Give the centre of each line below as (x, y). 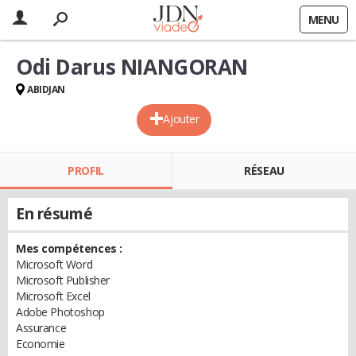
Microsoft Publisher (63, 280)
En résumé (54, 214)
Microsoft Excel (53, 296)
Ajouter (181, 119)
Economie (41, 344)
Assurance (41, 328)
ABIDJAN (46, 89)
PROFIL (86, 170)
